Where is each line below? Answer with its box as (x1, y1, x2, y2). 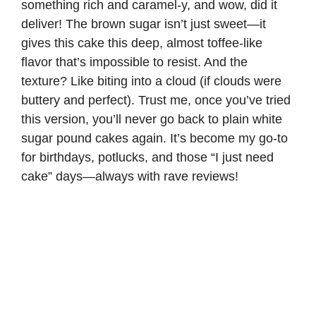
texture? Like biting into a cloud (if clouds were (21, 73, 281, 88)
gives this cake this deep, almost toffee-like (21, 35, 262, 50)
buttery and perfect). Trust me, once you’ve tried (21, 92, 291, 107)
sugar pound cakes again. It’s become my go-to (21, 130, 288, 145)
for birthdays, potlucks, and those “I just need (21, 150, 274, 164)
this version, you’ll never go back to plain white (21, 111, 282, 126)
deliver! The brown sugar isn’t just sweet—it (21, 16, 266, 31)
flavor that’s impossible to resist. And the (21, 54, 248, 69)
